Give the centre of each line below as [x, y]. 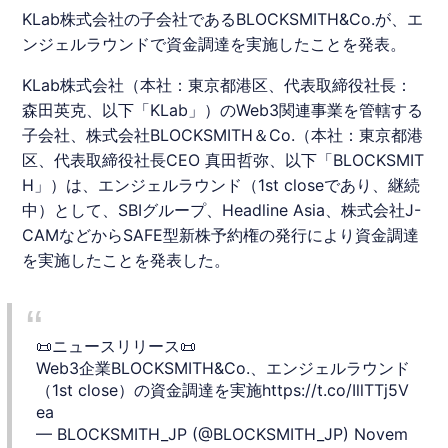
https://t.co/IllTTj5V [336, 389]
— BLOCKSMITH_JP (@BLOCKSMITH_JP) [195, 433]
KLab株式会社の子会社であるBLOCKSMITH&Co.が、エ [223, 18]
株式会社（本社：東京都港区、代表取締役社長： [236, 84]
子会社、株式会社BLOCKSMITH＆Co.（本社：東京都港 [223, 134]
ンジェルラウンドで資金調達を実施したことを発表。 [214, 43]
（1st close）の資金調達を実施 [149, 389]
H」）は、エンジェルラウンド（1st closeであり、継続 [221, 184]
